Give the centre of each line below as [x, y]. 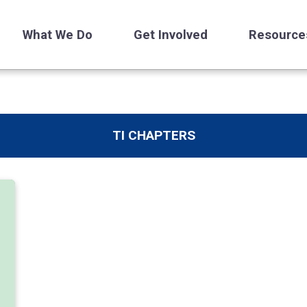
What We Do [58, 35]
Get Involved [171, 35]
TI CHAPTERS [153, 135]
